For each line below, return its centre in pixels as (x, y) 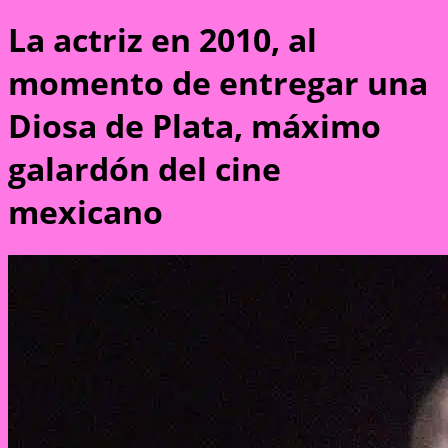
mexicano (85, 212)
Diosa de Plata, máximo (194, 126)
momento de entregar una (218, 83)
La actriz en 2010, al (162, 40)
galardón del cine (144, 169)
